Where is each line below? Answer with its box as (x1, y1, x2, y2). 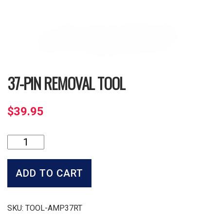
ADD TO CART (16, 167, 83, 180)
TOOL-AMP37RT (25, 203, 82, 213)
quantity (7, 178, 34, 187)
